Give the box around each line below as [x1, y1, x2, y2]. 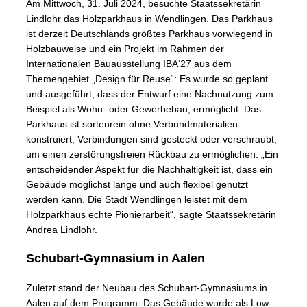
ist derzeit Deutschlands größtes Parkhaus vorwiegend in [26, 28, 273, 40]
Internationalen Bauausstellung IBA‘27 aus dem [26, 58, 232, 70]
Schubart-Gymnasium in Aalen [26, 251, 205, 266]
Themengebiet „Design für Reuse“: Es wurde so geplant [26, 73, 268, 85]
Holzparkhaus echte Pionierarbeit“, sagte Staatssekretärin [26, 209, 276, 221]
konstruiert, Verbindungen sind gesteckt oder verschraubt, [26, 134, 277, 145]
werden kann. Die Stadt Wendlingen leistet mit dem [26, 194, 247, 206]
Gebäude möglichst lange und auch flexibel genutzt [26, 179, 248, 191]
